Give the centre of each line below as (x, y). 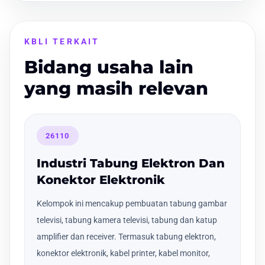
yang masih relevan (116, 88)
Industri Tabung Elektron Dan (131, 164)
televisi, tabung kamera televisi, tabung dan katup (127, 220)
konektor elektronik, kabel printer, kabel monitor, (123, 253)
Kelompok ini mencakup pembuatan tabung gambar (132, 204)
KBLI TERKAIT (62, 41)
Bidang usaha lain (109, 67)
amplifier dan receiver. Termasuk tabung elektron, (126, 237)
